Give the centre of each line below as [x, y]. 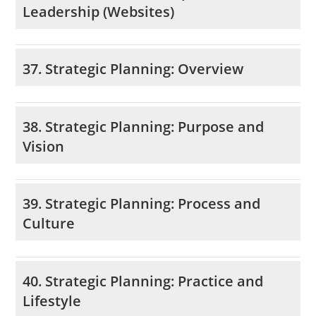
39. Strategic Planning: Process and [142, 204]
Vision [44, 146]
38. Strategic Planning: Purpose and [144, 126]
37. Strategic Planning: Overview [133, 69]
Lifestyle [52, 300]
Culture [49, 224]
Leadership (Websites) [99, 11]
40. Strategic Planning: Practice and [143, 281]
